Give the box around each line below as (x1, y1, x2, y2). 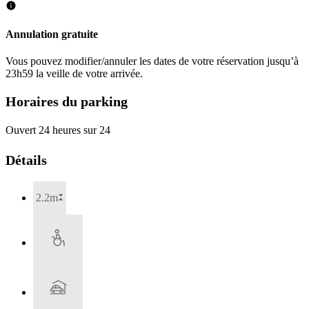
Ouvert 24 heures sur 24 (6, 124, 110, 137)
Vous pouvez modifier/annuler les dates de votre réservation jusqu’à (6, 55, 299, 68)
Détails (6, 152, 47, 168)
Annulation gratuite (6, 28, 98, 40)
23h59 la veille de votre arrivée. (6, 68, 143, 80)
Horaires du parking (6, 93, 128, 109)
